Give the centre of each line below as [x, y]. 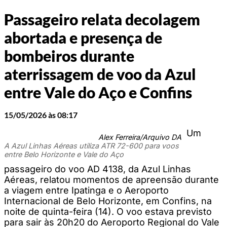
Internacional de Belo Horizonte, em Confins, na [108, 201]
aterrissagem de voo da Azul [100, 74]
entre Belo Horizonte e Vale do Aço [64, 154]
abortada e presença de [83, 38]
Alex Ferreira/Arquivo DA [140, 137]
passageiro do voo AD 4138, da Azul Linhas [98, 169]
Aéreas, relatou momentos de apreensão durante [111, 179]
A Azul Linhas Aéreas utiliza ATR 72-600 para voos [91, 145]
